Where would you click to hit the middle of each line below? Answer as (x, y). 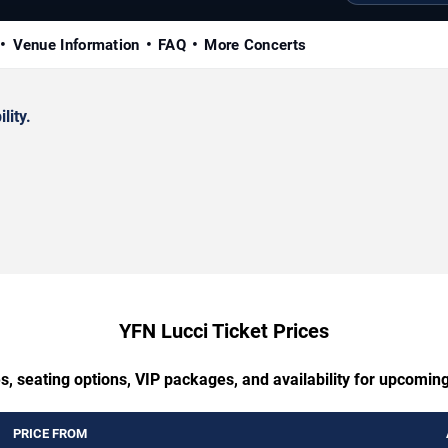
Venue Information (76, 44)
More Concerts (255, 44)
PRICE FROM (50, 433)
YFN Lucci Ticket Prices (224, 330)
